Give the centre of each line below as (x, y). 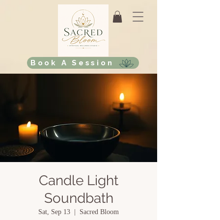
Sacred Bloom (99, 212)
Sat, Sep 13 (54, 212)
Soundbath (79, 198)
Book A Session (72, 63)
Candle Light (79, 180)
